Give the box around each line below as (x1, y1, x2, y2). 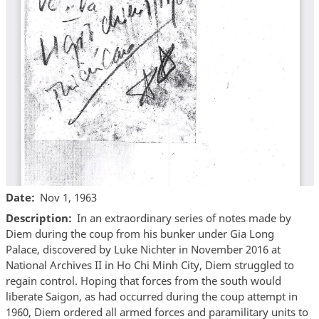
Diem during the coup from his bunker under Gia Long (5, 226, 274, 241)
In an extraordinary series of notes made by (77, 211, 291, 226)
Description (5, 211, 68, 226)
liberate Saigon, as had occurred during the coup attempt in (5, 289, 298, 304)
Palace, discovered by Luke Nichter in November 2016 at (5, 242, 281, 257)
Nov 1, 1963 (40, 189, 97, 204)
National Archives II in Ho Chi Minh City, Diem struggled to (5, 258, 294, 273)
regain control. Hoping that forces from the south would (5, 273, 281, 288)
